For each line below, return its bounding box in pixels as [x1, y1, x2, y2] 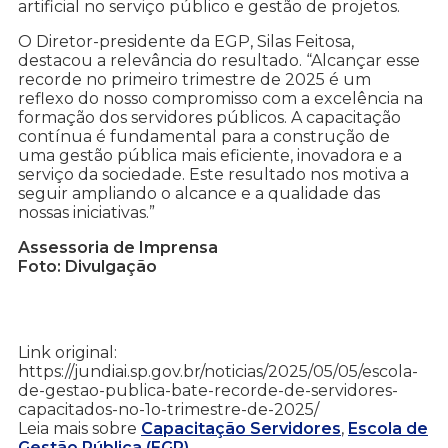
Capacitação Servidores [141, 419, 341, 439]
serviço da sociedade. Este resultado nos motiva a [18, 165, 409, 185]
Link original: [18, 343, 117, 363]
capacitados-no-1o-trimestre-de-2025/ [18, 400, 319, 420]
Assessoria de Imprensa [18, 238, 218, 258]
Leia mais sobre [18, 419, 141, 439]
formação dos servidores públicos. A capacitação [18, 108, 401, 128]
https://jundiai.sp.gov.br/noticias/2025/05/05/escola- [18, 362, 418, 382]
